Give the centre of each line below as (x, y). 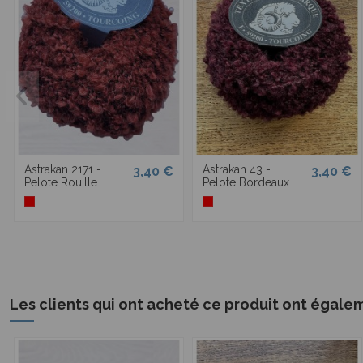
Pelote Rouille (61, 182)
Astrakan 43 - (237, 169)
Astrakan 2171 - (63, 169)
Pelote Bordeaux (246, 182)
